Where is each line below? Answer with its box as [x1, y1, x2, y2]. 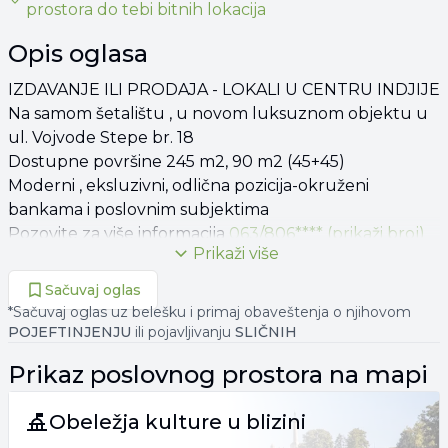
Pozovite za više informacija [8, 223, 229, 243]
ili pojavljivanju [131, 322, 231, 341]
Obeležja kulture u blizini [49, 409, 306, 434]
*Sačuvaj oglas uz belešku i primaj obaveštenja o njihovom [8, 302, 411, 321]
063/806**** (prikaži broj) [229, 223, 425, 243]
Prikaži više [193, 243, 279, 263]
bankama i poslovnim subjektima [8, 199, 269, 219]
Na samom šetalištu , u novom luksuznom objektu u [8, 103, 428, 123]
